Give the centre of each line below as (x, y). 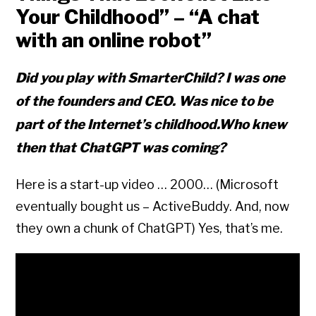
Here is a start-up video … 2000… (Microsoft (147, 185)
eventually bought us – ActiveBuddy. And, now (153, 207)
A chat (229, 17)
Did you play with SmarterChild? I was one (151, 78)
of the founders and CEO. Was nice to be (145, 102)
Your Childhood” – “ (107, 17)
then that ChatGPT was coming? (121, 148)
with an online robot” (114, 41)
